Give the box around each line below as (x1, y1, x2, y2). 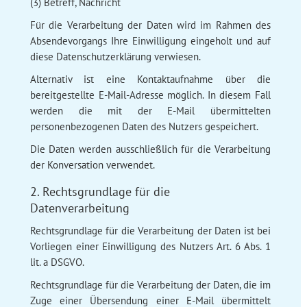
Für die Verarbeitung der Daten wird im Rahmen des (29, 18, 271, 32)
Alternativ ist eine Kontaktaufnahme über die (29, 72, 271, 86)
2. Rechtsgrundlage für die (29, 183, 170, 199)
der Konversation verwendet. (29, 158, 155, 171)
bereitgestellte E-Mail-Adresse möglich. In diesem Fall (29, 88, 271, 101)
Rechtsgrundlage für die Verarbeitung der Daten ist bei (29, 223, 271, 237)
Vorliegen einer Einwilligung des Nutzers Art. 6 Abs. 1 (29, 239, 271, 253)
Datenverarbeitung (29, 199, 130, 216)
